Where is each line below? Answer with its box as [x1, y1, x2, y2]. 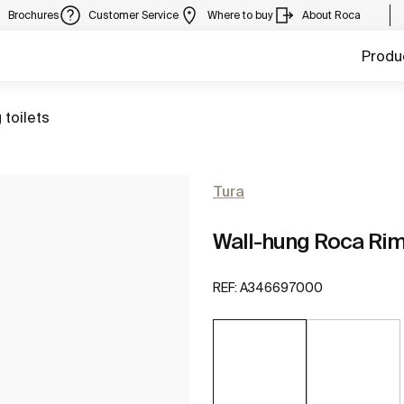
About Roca [302, 9, 361, 21]
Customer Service [88, 9, 179, 21]
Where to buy [207, 9, 273, 21]
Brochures [8, 9, 60, 21]
